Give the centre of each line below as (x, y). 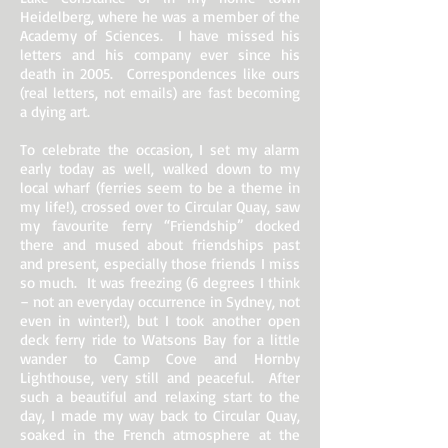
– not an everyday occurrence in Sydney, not (160, 301)
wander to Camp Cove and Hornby (160, 358)
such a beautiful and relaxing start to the (160, 396)
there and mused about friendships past (160, 244)
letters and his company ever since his (160, 54)
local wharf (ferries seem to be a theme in (160, 187)
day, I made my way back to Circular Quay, (160, 415)
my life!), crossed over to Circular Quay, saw (160, 206)
